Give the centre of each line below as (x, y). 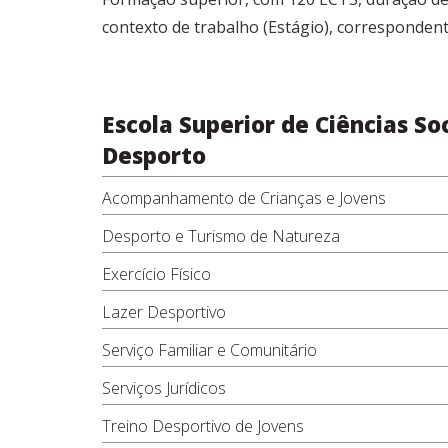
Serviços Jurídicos (164, 388)
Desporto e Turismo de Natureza (221, 236)
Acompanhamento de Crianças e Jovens (244, 198)
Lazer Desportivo (164, 312)
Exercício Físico (156, 274)
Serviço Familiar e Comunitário (209, 350)
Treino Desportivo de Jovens (203, 426)
